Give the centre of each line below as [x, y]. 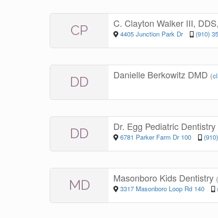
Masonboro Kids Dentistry [165, 178]
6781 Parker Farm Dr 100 [155, 137]
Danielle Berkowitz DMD [162, 75]
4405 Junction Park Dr [152, 34]
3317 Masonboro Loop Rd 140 [162, 189]
